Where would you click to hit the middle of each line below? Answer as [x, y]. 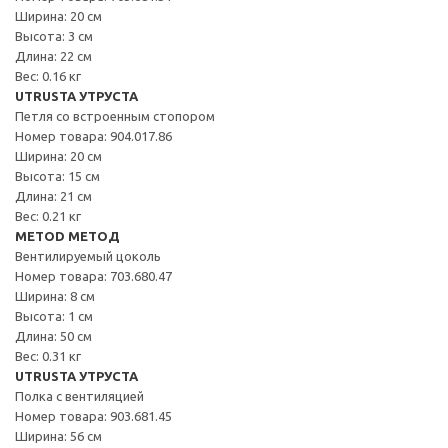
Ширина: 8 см [55, 295]
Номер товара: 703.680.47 [93, 275]
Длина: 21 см [53, 195]
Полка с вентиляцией [79, 395]
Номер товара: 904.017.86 [93, 135]
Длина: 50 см [53, 335]
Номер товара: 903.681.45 [93, 415]
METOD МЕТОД [67, 235]
